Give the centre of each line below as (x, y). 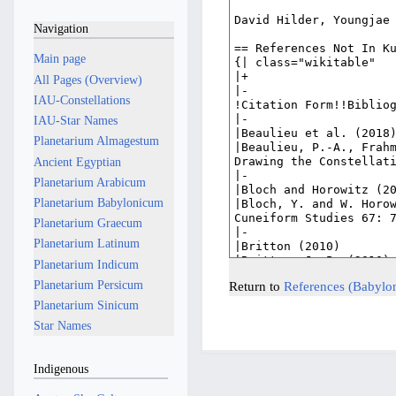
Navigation (61, 28)
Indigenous (61, 368)
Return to (257, 286)
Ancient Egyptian (77, 161)
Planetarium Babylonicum (98, 202)
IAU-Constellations (81, 99)
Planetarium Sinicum (86, 305)
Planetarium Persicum (88, 284)
